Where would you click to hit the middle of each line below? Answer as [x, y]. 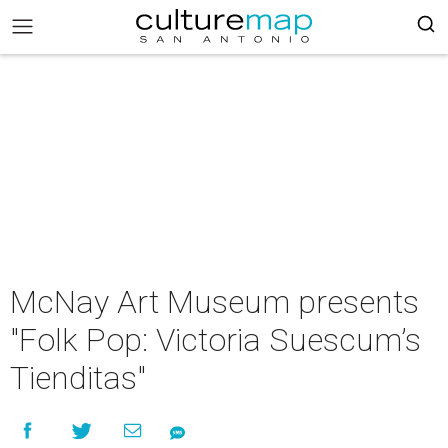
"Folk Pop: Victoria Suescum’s [215, 340]
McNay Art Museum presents [214, 302]
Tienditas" [78, 378]
